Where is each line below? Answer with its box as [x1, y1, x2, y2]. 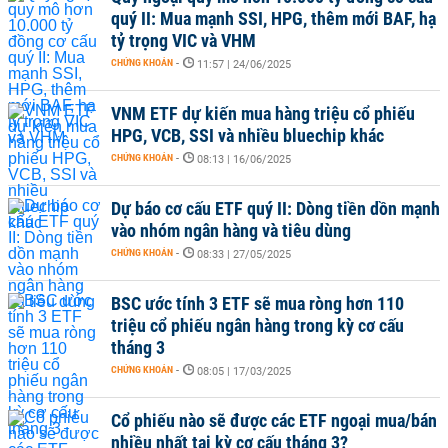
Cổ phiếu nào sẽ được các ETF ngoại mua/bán [111, 410, 437, 431]
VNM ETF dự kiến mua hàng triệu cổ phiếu [111, 103, 415, 124]
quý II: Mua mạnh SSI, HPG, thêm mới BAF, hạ [111, 8, 436, 29]
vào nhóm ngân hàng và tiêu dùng [111, 220, 351, 241]
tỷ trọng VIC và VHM [111, 30, 256, 51]
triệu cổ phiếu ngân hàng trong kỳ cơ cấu [111, 315, 404, 336]
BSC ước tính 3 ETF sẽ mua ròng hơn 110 [111, 293, 404, 314]
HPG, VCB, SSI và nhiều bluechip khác [111, 125, 384, 146]
